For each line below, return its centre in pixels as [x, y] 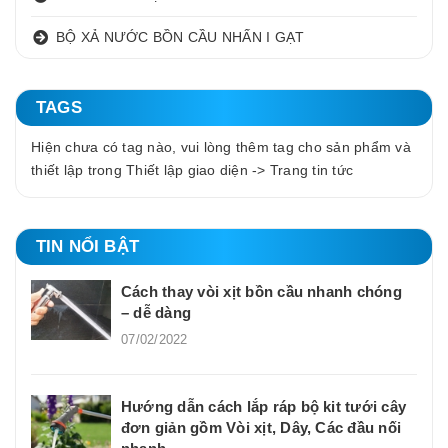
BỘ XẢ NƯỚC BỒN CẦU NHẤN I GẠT [180, 37]
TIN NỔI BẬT [87, 246]
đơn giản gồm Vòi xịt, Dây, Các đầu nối [261, 427]
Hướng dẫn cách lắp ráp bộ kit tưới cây [264, 406]
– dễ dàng [156, 312]
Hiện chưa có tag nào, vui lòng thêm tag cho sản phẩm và [221, 146]
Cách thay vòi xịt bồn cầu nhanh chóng [261, 291]
